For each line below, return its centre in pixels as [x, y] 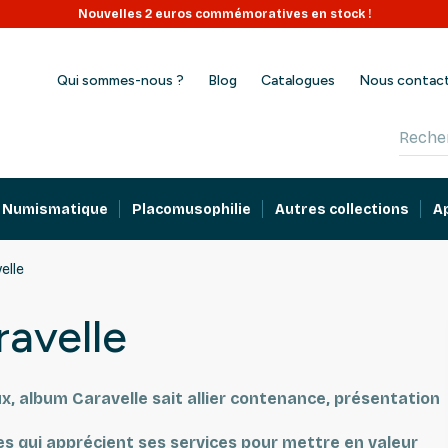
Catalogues [298, 81]
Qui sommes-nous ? [121, 81]
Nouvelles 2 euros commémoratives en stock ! [224, 14]
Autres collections [342, 209]
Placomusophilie [192, 209]
